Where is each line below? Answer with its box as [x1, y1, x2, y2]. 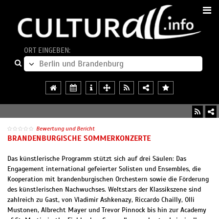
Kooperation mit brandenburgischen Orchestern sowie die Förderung [7, 175, 209, 184]
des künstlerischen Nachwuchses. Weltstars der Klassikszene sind [7, 185, 201, 194]
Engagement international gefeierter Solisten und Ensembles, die [7, 165, 201, 174]
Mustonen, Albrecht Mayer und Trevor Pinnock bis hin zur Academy [7, 206, 206, 215]
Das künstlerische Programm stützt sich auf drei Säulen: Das [7, 154, 186, 163]
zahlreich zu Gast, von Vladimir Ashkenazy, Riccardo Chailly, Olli [7, 196, 195, 204]
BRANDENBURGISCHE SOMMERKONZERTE [7, 133, 151, 144]
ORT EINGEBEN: [24, 46, 70, 55]
